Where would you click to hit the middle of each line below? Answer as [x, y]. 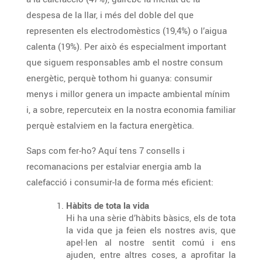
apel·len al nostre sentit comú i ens [144, 242]
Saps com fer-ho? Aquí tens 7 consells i [106, 150]
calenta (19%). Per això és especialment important [42, 46]
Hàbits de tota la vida [108, 205]
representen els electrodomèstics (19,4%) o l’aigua [127, 30]
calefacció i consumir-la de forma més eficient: [120, 182]
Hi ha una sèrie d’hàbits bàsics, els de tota [151, 218]
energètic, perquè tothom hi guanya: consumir [119, 78]
